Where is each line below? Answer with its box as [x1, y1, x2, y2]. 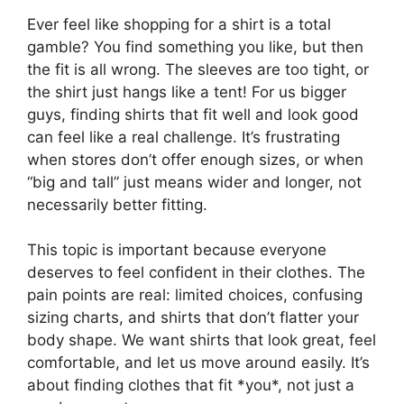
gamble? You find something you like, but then [27, 37, 363, 56]
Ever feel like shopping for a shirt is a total [27, 14, 331, 33]
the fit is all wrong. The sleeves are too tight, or [27, 60, 369, 78]
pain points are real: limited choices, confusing [27, 286, 363, 304]
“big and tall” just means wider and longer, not [27, 172, 362, 191]
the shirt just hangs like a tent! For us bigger [27, 82, 346, 101]
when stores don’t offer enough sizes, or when [27, 150, 363, 169]
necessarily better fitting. [27, 195, 207, 214]
